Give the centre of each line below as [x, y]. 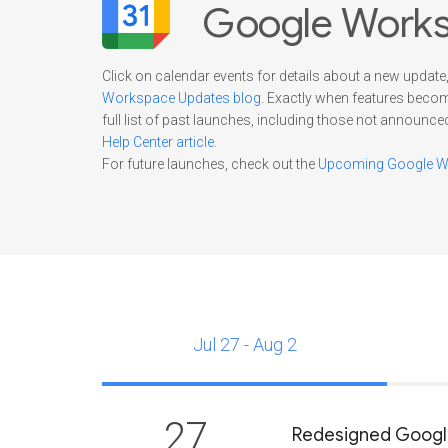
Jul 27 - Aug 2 [244, 344]
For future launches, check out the [210, 164]
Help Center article [158, 142]
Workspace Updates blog [181, 98]
